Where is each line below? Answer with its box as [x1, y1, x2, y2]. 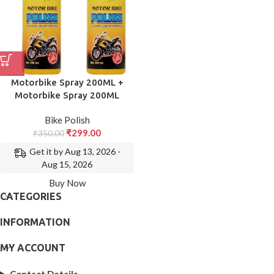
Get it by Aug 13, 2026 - [29, 146, 120, 157]
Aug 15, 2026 [42, 159, 92, 170]
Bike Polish [44, 114, 90, 126]
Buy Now [48, 177, 86, 188]
